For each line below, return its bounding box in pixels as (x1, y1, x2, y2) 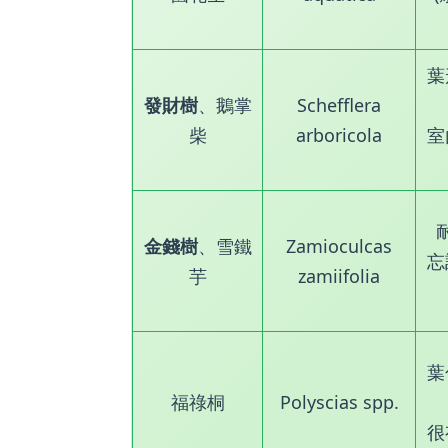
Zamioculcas (286, 233, 392, 258)
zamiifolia (298, 263, 380, 288)
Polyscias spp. (279, 389, 399, 414)
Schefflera (297, 92, 381, 117)
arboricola (296, 122, 382, 147)
